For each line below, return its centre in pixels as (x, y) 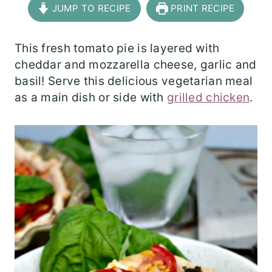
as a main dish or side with (91, 98)
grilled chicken (208, 98)
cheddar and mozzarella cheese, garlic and (136, 65)
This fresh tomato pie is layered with (117, 49)
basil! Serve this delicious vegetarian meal (134, 81)
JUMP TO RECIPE (90, 8)
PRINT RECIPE (201, 8)
